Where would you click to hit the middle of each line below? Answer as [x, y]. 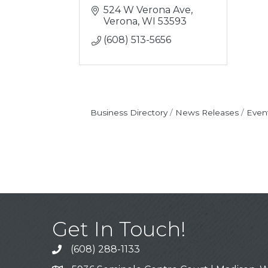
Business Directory [129, 112]
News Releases [207, 112]
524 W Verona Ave [147, 10]
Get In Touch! [119, 229]
